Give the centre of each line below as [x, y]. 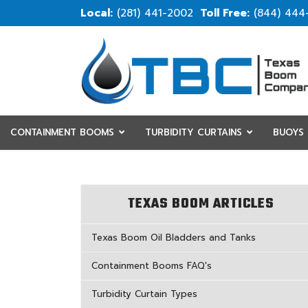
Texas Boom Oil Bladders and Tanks [174, 238]
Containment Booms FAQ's [152, 266]
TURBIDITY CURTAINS [194, 132]
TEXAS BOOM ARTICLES [201, 204]
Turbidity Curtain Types [144, 294]
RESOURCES [38, 167]
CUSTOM [116, 167]
